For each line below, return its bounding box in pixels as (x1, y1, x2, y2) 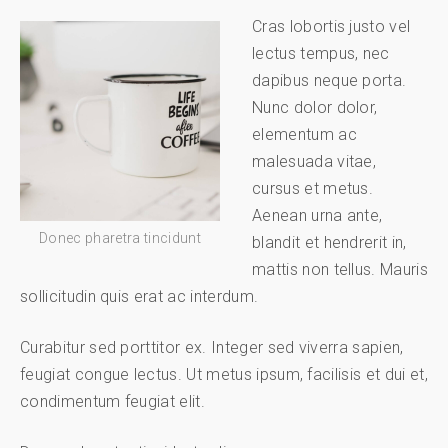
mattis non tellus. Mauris (252, 260, 429, 280)
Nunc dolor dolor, (252, 98, 378, 118)
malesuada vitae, (252, 152, 377, 172)
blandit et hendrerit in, (252, 233, 407, 253)
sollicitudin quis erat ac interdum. (20, 287, 259, 307)
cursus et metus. (252, 179, 374, 199)
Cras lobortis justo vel (252, 17, 411, 37)
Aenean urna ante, (252, 206, 383, 226)
